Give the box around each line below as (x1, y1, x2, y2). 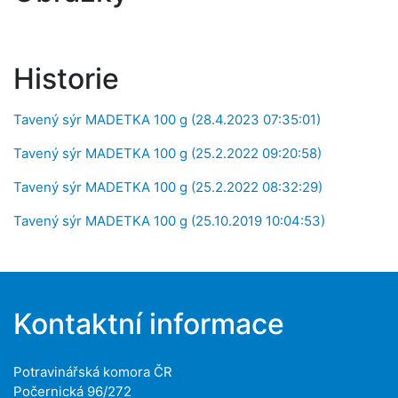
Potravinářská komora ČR (13, 363, 172, 380)
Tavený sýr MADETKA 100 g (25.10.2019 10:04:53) (13, 212, 325, 229)
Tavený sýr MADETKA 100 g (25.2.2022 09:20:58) (13, 145, 322, 162)
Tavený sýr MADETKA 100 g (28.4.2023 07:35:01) (13, 111, 321, 128)
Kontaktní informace (13, 306, 284, 341)
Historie (13, 61, 119, 96)
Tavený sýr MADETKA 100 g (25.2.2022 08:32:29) (13, 179, 322, 195)
